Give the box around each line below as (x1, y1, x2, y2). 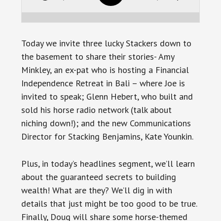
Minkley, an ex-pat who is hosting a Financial (21, 64, 189, 75)
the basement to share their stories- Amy (21, 50, 174, 62)
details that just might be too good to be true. (21, 197, 197, 209)
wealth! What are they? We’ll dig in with (21, 184, 172, 196)
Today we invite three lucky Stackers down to (21, 37, 191, 49)
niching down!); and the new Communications (21, 117, 191, 129)
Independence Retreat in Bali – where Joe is (21, 77, 185, 89)
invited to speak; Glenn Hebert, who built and (21, 90, 193, 102)
